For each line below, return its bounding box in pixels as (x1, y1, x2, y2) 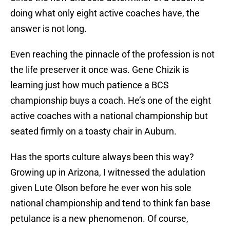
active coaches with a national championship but (10, 110, 208, 122)
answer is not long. (10, 23, 87, 34)
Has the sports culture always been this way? (10, 151, 194, 163)
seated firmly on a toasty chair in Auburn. (10, 126, 177, 137)
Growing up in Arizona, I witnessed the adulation (10, 167, 205, 178)
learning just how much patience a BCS (10, 80, 169, 91)
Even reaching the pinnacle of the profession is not (10, 49, 215, 60)
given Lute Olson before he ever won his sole (10, 182, 191, 194)
